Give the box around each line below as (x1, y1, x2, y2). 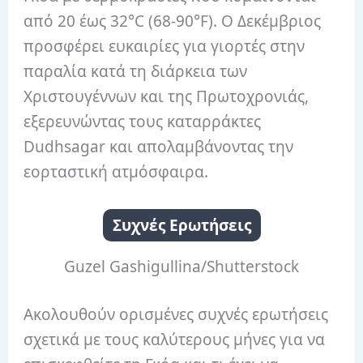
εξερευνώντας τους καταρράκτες (23, 110, 262, 132)
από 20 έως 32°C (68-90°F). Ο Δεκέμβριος (23, 10, 322, 32)
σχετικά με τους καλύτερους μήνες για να (23, 329, 326, 351)
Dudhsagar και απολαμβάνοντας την (23, 135, 294, 157)
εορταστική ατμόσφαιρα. (23, 160, 209, 182)
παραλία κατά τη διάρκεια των (23, 60, 248, 82)
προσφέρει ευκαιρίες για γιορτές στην (23, 35, 305, 57)
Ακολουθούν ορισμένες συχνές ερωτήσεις (23, 304, 329, 326)
